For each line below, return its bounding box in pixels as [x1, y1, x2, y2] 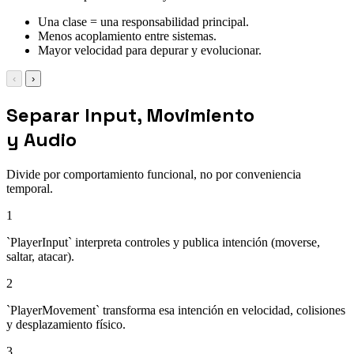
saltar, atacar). [6, 249, 74, 263]
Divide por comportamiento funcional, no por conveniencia [6, 167, 301, 181]
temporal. [6, 181, 53, 195]
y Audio [6, 126, 77, 152]
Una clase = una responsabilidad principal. [38, 14, 249, 28]
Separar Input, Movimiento [6, 102, 254, 127]
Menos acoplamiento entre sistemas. [38, 28, 217, 43]
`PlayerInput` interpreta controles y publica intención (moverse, [6, 235, 320, 249]
